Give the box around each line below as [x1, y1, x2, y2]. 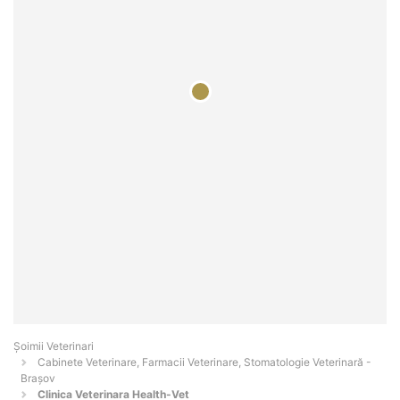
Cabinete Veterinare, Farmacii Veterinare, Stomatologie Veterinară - [37, 355, 371, 370]
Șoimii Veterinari [13, 339, 94, 354]
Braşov [21, 371, 55, 386]
